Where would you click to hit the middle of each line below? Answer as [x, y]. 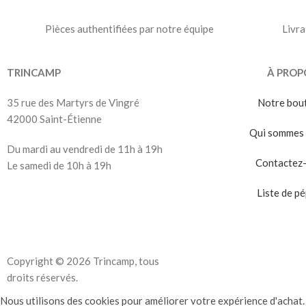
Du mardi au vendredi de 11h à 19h [85, 149]
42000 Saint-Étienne [54, 119]
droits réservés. [42, 278]
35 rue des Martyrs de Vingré [73, 103]
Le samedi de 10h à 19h [59, 166]
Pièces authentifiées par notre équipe [130, 29]
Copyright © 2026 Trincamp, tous [83, 261]
